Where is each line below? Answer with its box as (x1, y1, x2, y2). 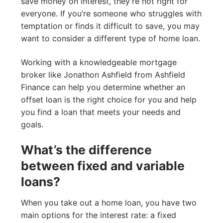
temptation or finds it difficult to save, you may (21, 21, 200, 31)
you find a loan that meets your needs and (21, 107, 181, 117)
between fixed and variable (21, 158, 185, 174)
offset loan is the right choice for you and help (21, 94, 197, 105)
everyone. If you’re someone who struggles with (21, 8, 202, 19)
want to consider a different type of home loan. (21, 33, 200, 44)
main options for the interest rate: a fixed (21, 210, 176, 220)
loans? (21, 174, 60, 190)
